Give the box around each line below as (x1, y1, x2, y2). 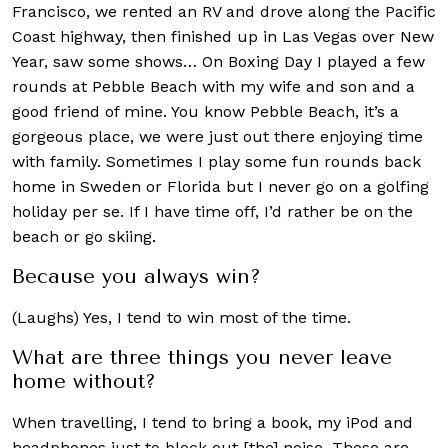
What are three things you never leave (12, 345, 392, 369)
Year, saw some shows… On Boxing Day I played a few (12, 51, 425, 71)
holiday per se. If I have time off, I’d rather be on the (12, 201, 413, 221)
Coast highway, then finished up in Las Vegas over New (12, 26, 434, 46)
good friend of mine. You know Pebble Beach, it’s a (12, 101, 399, 121)
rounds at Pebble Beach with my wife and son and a (12, 76, 415, 96)
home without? (12, 369, 156, 393)
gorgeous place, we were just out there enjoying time (12, 126, 423, 146)
